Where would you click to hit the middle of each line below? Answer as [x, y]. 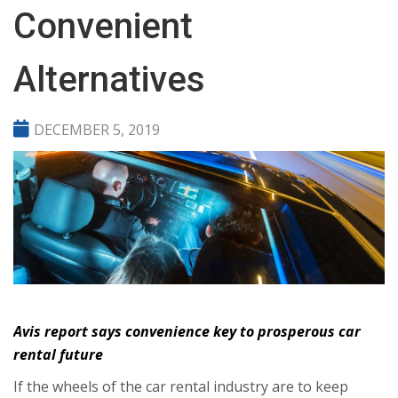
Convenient [103, 26]
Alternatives [114, 80]
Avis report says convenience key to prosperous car [187, 331]
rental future [58, 354]
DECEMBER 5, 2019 [97, 130]
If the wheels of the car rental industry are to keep [181, 386]
